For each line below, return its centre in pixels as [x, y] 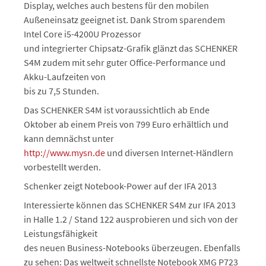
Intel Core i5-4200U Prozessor [83, 34]
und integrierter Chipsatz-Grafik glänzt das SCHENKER [131, 48]
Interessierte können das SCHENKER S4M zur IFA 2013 [130, 205]
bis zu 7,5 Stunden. [61, 91]
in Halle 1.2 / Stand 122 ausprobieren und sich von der [131, 219]
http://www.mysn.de [64, 153]
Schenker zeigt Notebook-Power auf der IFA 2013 [120, 186]
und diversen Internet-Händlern [169, 153]
